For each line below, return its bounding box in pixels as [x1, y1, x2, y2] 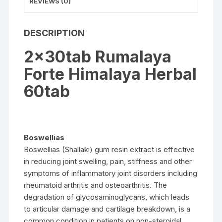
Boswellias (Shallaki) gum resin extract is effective [24, 144, 195, 154]
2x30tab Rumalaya [24, 47, 172, 66]
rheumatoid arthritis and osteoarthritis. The [24, 180, 167, 190]
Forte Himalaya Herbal [24, 64, 197, 84]
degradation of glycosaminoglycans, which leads [24, 192, 190, 202]
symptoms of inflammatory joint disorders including [24, 168, 198, 178]
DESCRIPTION [24, 27, 85, 38]
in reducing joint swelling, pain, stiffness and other [24, 156, 192, 166]
